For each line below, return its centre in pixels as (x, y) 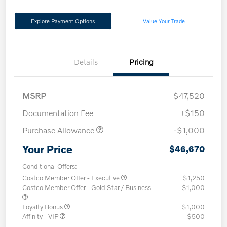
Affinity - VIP (41, 217)
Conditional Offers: (50, 166)
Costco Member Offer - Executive (72, 178)
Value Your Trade (164, 21)
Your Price (47, 149)
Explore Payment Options (63, 21)
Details (86, 62)
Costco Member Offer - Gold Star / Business (87, 188)
